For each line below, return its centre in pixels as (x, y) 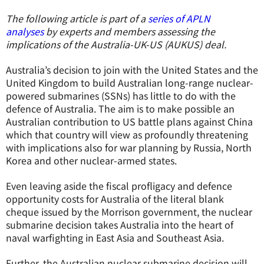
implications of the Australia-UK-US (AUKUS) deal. (116, 44)
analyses (25, 31)
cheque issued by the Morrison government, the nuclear (129, 212)
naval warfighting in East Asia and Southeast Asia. (115, 237)
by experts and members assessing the (129, 31)
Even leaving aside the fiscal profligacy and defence (119, 186)
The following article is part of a (77, 18)
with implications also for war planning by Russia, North (129, 147)
